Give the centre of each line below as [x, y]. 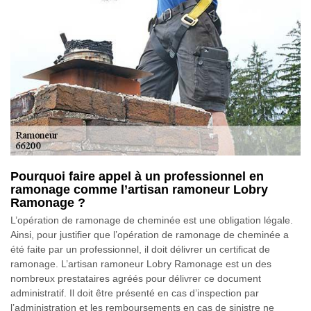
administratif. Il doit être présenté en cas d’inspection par [135, 293]
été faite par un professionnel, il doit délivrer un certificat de [140, 250]
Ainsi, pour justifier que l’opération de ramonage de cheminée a [150, 235]
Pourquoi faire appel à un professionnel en [137, 177]
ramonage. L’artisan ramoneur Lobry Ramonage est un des [141, 264]
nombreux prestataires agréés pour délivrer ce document [136, 279]
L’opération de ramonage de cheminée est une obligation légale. [152, 220]
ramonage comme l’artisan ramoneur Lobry [139, 190]
